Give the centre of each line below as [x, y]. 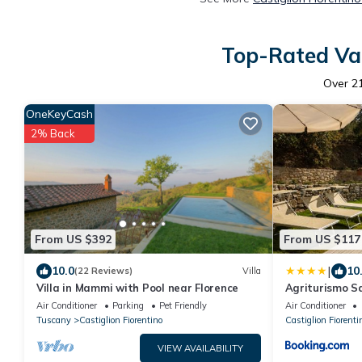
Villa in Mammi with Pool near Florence [138, 287]
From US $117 [322, 239]
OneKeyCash [59, 114]
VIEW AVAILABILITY [200, 348]
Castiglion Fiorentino [121, 320]
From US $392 [73, 239]
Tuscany [54, 320]
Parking [128, 305]
